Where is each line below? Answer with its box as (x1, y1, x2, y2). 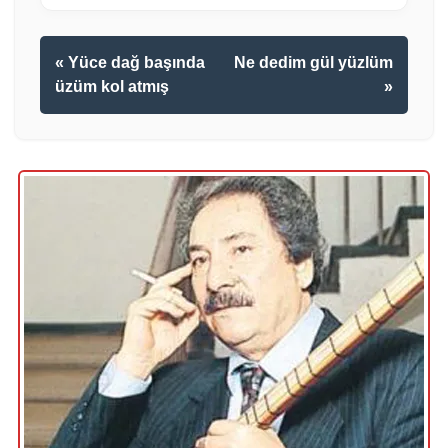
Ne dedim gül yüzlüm (234, 54, 393, 71)
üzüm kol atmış (55, 78, 169, 95)
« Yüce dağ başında (55, 54, 205, 71)
